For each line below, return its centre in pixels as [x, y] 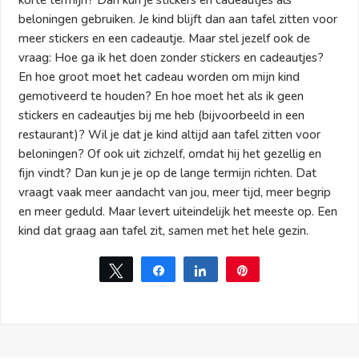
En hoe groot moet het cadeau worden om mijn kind [159, 77]
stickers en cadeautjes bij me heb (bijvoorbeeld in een [162, 115]
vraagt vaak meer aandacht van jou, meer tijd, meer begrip [175, 192]
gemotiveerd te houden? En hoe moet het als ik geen [161, 96]
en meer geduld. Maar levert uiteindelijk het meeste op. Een [178, 211]
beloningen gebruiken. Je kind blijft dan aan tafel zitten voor [178, 19]
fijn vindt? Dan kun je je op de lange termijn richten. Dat [168, 173]
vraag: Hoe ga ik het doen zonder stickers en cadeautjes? [171, 57]
